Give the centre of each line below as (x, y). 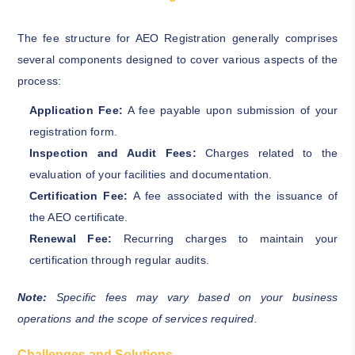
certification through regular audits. (119, 260)
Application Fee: (76, 110)
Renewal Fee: (71, 238)
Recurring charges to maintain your (225, 238)
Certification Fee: (78, 195)
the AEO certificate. (78, 217)
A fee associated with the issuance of (233, 195)
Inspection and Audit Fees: (113, 153)
